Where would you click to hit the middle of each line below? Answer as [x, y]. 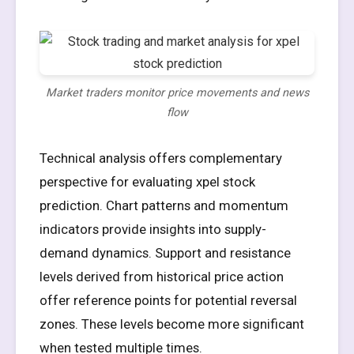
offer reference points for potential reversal [168, 300]
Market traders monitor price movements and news [177, 93]
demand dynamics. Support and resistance [165, 253]
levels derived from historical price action [162, 277]
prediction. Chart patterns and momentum [164, 205]
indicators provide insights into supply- [153, 229]
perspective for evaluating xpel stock [147, 182]
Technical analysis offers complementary [161, 158]
